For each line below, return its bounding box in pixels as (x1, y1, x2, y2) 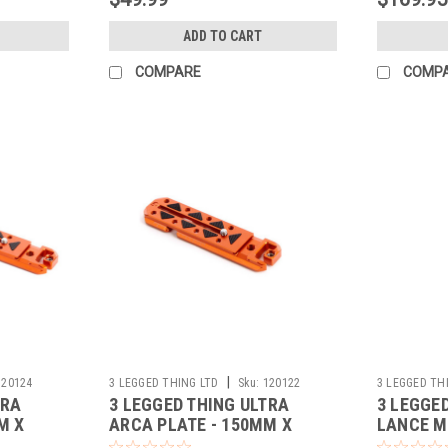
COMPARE (135, 63, 202, 80)
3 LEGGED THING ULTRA (109, 394, 290, 416)
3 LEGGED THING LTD (109, 376, 219, 391)
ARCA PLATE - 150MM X (109, 414, 293, 436)
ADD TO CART (183, 27, 263, 44)
